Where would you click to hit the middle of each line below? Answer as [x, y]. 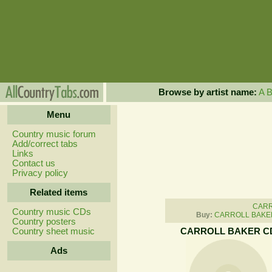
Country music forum [54, 134]
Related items [59, 192]
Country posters [44, 222]
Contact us [33, 163]
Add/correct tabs [45, 144]
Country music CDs [51, 212]
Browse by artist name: [207, 92]
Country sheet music [53, 231]
